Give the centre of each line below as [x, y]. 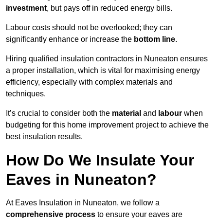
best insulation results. [44, 137]
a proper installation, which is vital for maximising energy [103, 71]
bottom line [154, 39]
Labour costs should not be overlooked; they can [89, 28]
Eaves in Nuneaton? [81, 180]
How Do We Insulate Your [100, 160]
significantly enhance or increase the [70, 39]
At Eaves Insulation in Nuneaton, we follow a [83, 203]
